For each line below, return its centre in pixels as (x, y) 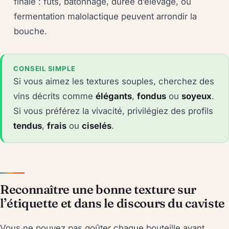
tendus (28, 126)
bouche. (31, 31)
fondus (152, 96)
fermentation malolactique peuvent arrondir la (106, 16)
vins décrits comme (55, 96)
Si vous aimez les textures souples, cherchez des (114, 82)
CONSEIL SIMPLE (44, 69)
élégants (114, 96)
